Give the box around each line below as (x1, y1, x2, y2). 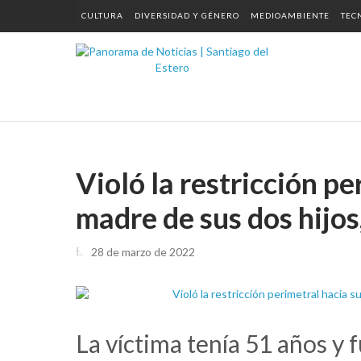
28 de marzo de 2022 (91, 245, 195, 259)
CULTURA (81, 10, 123, 20)
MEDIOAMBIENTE (251, 10, 330, 20)
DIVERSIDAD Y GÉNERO (135, 10, 239, 20)
